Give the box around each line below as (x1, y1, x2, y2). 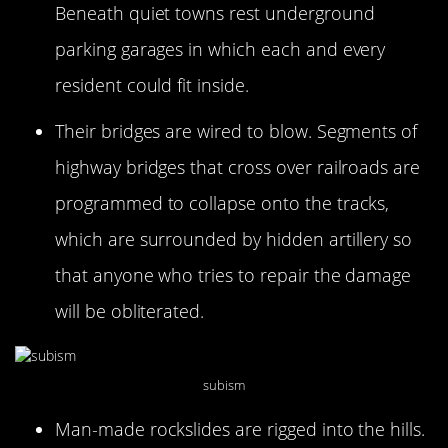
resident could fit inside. (55, 73, 249, 98)
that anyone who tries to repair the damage (55, 263, 412, 288)
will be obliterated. (55, 299, 205, 324)
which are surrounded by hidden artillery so (55, 227, 413, 252)
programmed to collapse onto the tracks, (55, 191, 390, 216)
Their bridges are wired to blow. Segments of (55, 119, 418, 144)
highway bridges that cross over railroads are (55, 155, 421, 180)
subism (203, 377, 245, 395)
